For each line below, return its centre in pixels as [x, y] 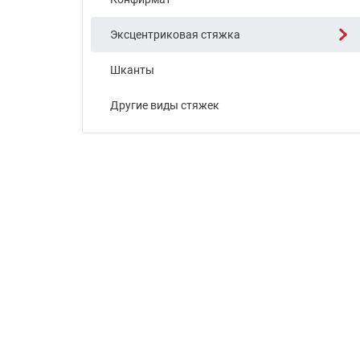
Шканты [132, 70]
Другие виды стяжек [165, 105]
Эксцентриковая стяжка [175, 35]
